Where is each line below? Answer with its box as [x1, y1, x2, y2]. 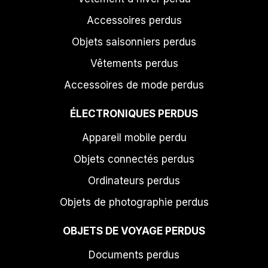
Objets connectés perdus [74, 153, 194, 165]
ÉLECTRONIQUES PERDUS [70, 107, 198, 120]
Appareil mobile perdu [81, 131, 187, 144]
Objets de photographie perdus [59, 196, 209, 208]
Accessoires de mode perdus [64, 78, 204, 91]
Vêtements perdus [90, 57, 178, 69]
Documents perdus [89, 248, 179, 261]
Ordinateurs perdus [88, 174, 180, 187]
